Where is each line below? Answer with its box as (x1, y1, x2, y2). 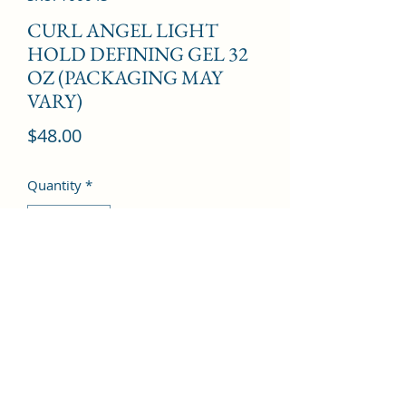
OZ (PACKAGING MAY (27, 63, 223, 91)
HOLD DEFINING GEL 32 (27, 40, 248, 67)
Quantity (27, 175, 82, 194)
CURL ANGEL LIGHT (27, 16, 218, 43)
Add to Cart (110, 269, 180, 288)
